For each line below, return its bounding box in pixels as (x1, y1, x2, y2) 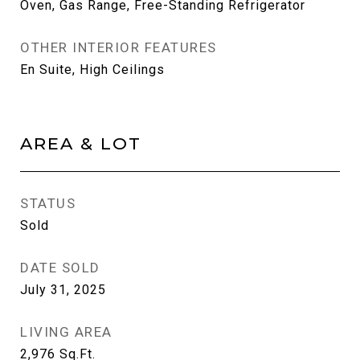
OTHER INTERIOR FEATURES (20, 39, 217, 55)
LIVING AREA (20, 324, 112, 340)
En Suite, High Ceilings (20, 62, 165, 77)
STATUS (20, 195, 76, 211)
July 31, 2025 (20, 282, 106, 297)
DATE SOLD (20, 260, 100, 276)
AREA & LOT (20, 133, 141, 153)
